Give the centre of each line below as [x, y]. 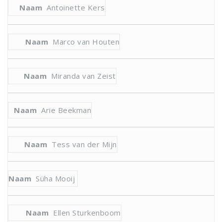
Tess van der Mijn [84, 144]
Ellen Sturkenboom [87, 213]
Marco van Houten [86, 42]
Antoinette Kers [76, 7]
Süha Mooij [55, 178]
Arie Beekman [66, 110]
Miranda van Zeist [83, 76]
